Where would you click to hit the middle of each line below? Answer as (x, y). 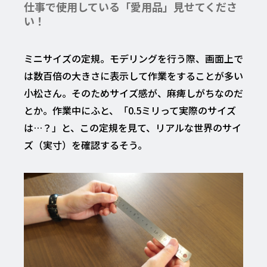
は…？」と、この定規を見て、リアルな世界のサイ (133, 128)
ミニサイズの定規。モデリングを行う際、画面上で (133, 59)
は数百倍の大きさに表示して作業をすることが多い (133, 76)
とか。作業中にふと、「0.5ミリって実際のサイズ (130, 111)
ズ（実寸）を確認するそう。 (86, 145)
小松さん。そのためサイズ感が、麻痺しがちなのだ (133, 93)
